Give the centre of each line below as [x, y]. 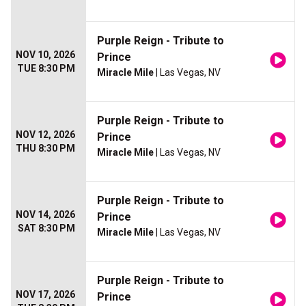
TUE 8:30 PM [46, 69]
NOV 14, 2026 [45, 215]
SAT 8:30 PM [46, 228]
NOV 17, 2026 [45, 295]
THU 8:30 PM [45, 149]
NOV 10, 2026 [45, 55]
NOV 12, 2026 [45, 135]
